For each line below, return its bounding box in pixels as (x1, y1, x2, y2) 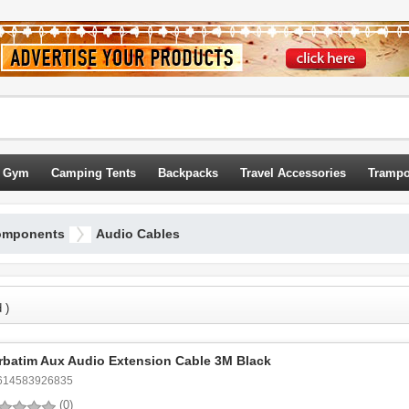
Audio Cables (96, 226, 180, 241)
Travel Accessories (240, 166, 346, 180)
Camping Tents (51, 166, 136, 180)
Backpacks (158, 166, 218, 180)
